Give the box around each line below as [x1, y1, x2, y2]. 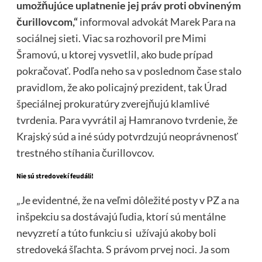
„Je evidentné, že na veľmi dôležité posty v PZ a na [16, 193, 239, 206]
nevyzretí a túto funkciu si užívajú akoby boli [16, 226, 216, 239]
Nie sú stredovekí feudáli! [16, 171, 94, 181]
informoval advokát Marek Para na [77, 15, 236, 28]
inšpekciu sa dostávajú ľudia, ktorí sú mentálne [16, 209, 226, 223]
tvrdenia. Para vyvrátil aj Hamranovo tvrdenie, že [16, 113, 237, 126]
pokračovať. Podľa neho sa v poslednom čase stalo [16, 64, 242, 77]
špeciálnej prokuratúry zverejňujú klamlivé [16, 96, 209, 110]
